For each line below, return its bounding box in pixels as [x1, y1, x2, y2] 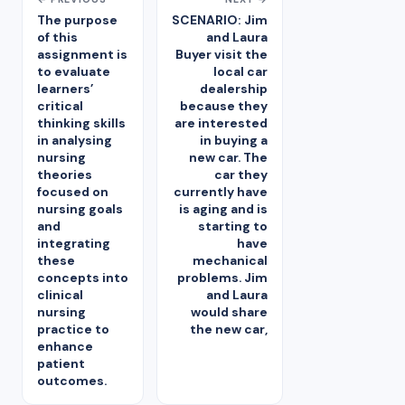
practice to [37, 321, 109, 338]
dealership [200, 80, 268, 98]
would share [191, 304, 268, 321]
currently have [174, 184, 268, 201]
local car [213, 63, 268, 80]
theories [37, 166, 92, 184]
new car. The [189, 149, 268, 166]
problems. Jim [177, 269, 268, 287]
